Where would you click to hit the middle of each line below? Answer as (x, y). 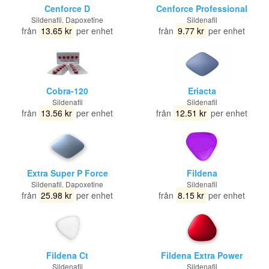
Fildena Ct (67, 255)
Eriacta (202, 91)
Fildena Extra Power (202, 255)
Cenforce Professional (202, 8)
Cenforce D (67, 8)
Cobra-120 (67, 91)
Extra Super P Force (67, 173)
